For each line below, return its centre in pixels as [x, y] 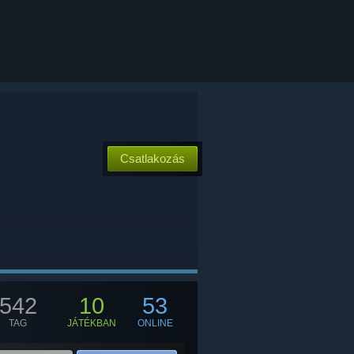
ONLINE [155, 323]
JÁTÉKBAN [92, 323]
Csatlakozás [153, 158]
